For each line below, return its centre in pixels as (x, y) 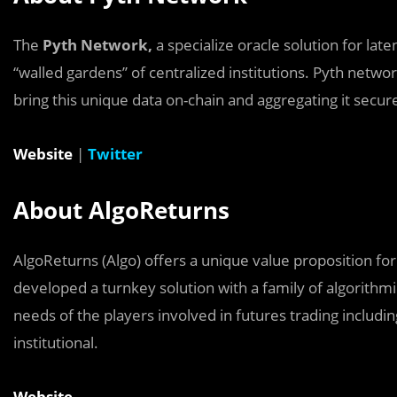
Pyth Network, (99, 44)
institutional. (56, 342)
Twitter (115, 153)
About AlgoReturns (125, 210)
